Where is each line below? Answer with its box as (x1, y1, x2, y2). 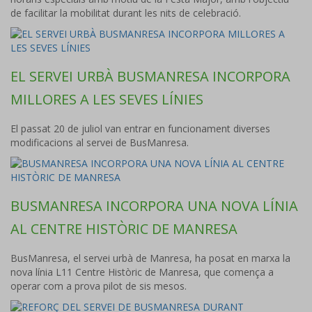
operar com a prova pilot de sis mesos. (10, 279, 187, 292)
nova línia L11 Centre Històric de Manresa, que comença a (10, 265, 274, 279)
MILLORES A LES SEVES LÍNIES (10, 90, 203, 109)
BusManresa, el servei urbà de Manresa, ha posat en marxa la (10, 251, 290, 265)
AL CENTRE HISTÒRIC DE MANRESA (10, 219, 237, 238)
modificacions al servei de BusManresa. (10, 136, 189, 149)
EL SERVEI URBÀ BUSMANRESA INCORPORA (10, 67, 290, 86)
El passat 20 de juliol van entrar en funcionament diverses (10, 122, 270, 135)
